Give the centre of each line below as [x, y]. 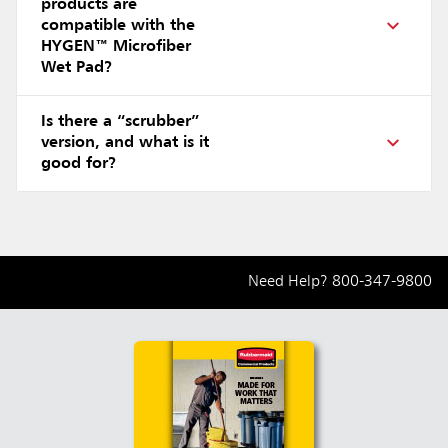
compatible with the [118, 25]
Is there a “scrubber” [120, 121]
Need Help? [290, 281]
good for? [79, 163]
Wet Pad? [77, 67]
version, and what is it [125, 142]
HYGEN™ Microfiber [116, 46]
